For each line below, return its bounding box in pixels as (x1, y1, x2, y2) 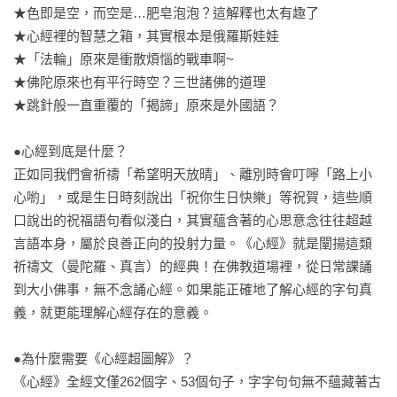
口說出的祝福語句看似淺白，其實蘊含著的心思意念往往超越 (13, 213, 372, 228)
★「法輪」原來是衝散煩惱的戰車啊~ (13, 51, 234, 66)
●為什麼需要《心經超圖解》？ (13, 351, 194, 366)
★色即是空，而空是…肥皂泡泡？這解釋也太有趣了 (13, 5, 319, 20)
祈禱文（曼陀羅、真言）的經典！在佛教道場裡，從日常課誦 (13, 259, 372, 274)
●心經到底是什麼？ (13, 144, 128, 159)
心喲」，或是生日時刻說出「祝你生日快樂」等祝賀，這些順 (13, 190, 372, 205)
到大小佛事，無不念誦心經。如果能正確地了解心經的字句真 (13, 282, 372, 297)
